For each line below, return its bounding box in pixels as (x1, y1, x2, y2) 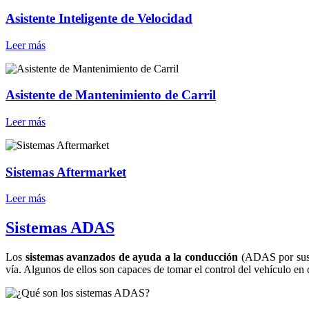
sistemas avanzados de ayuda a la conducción (25, 251, 239, 263)
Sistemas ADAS (6, 219, 114, 237)
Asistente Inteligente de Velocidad (6, 10, 192, 26)
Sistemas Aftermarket (6, 164, 126, 179)
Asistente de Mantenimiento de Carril (6, 88, 216, 103)
